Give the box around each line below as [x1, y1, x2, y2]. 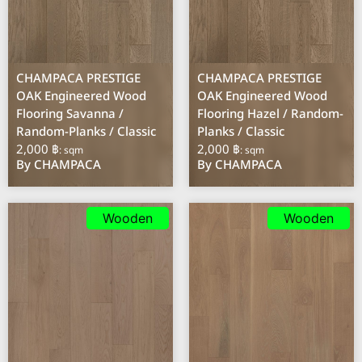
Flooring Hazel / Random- [197, 105, 344, 124]
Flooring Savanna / [16, 105, 124, 124]
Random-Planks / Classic [16, 123, 157, 142]
